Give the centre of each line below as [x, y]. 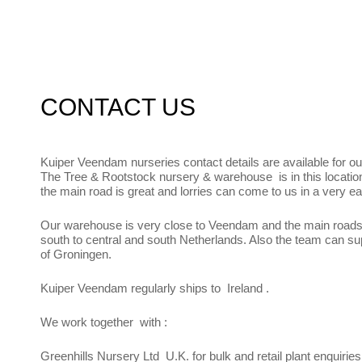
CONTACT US [118, 107]
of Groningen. [76, 255]
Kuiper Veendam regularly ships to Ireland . [155, 288]
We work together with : [104, 322]
